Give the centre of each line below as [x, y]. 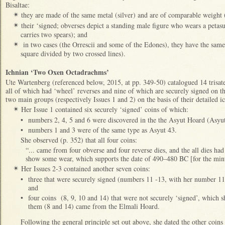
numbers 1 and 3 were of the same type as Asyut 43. [102, 130]
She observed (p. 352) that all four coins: [79, 140]
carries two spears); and [54, 34]
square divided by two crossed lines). [74, 53]
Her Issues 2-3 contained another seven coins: [87, 168]
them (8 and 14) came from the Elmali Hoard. [94, 206]
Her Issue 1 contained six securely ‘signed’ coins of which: [105, 109]
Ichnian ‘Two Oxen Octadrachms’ [57, 72]
